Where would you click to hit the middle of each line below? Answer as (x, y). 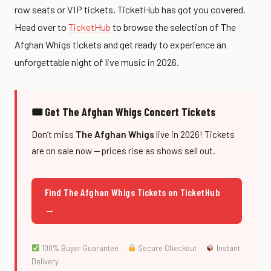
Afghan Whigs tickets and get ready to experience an (120, 44)
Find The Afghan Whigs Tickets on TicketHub (132, 192)
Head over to (41, 27)
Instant (227, 248)
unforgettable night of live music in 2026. (97, 62)
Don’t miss (54, 134)
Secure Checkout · (171, 248)
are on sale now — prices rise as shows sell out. (123, 150)
